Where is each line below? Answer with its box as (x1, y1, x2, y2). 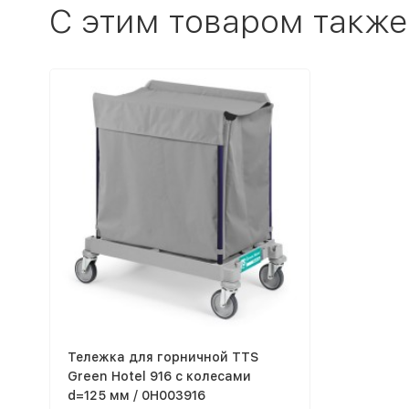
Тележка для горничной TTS (67, 349, 258, 364)
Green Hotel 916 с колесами (67, 368, 251, 383)
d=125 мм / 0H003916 (67, 387, 205, 403)
